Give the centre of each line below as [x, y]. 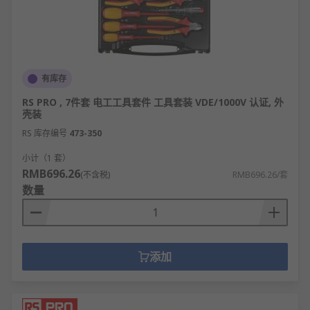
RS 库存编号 [45, 133]
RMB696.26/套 [260, 175]
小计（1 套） [46, 158]
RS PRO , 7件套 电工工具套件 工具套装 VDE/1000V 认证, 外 [153, 102]
